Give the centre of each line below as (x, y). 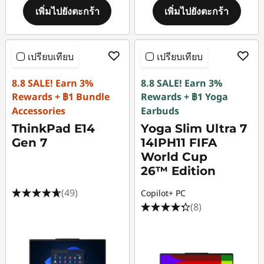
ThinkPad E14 (53, 128)
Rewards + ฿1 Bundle (61, 97)
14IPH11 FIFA (179, 143)
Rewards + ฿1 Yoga (185, 97)
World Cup (174, 157)
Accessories (39, 111)
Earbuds (160, 111)
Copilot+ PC (164, 193)
